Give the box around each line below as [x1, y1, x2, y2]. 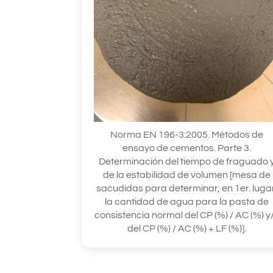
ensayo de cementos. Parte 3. [122, 143, 252, 153]
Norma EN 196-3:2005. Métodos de [110, 129, 264, 140]
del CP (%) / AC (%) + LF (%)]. [127, 223, 247, 233]
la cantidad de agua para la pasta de [105, 196, 269, 207]
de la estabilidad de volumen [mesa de [103, 169, 271, 180]
